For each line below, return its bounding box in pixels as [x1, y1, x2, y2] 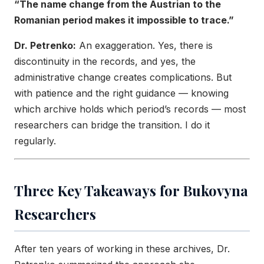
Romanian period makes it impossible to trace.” [14, 14, 234, 27]
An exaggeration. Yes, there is [76, 39, 213, 52]
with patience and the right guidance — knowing [14, 87, 229, 100]
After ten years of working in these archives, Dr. [14, 243, 230, 255]
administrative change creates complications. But [14, 71, 232, 84]
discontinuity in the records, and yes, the [14, 55, 196, 68]
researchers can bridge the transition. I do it [14, 119, 210, 131]
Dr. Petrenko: [14, 39, 76, 52]
